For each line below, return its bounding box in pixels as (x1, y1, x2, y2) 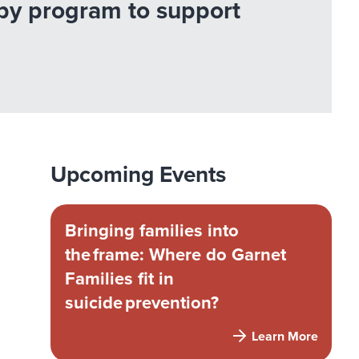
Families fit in (64, 268, 174, 289)
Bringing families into (64, 220, 239, 241)
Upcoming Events (50, 161, 227, 189)
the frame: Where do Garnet (64, 244, 286, 265)
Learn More (248, 328, 318, 345)
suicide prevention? (64, 292, 221, 313)
